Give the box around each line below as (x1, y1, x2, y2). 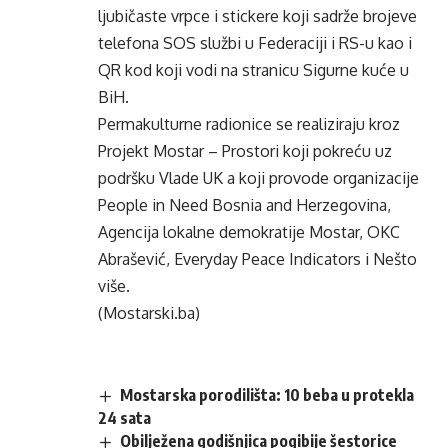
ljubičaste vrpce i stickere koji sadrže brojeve (98, 6, 417, 26)
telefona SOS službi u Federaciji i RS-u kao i (98, 33, 412, 53)
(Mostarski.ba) (98, 303, 200, 323)
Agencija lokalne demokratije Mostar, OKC (98, 222, 400, 242)
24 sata (98, 408, 151, 429)
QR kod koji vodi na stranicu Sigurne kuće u (98, 60, 409, 80)
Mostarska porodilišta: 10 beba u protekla (120, 385, 415, 405)
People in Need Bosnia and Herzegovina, (98, 195, 391, 215)
